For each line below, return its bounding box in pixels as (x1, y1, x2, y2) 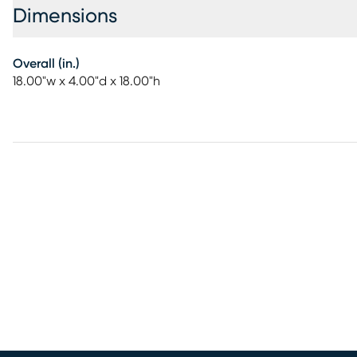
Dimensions (13, 6, 117, 26)
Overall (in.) (13, 57, 80, 70)
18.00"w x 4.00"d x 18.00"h (13, 75, 160, 88)
